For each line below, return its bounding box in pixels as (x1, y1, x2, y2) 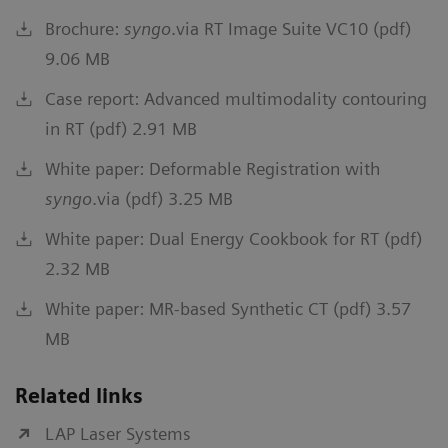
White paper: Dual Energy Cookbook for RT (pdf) (45, 227, 422, 249)
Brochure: (45, 17, 124, 39)
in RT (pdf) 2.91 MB (45, 117, 197, 139)
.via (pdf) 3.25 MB (92, 187, 233, 209)
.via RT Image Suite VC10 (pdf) (171, 17, 411, 39)
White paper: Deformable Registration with (45, 157, 380, 179)
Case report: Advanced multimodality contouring (45, 87, 427, 109)
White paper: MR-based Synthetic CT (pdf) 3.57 (45, 297, 411, 319)
